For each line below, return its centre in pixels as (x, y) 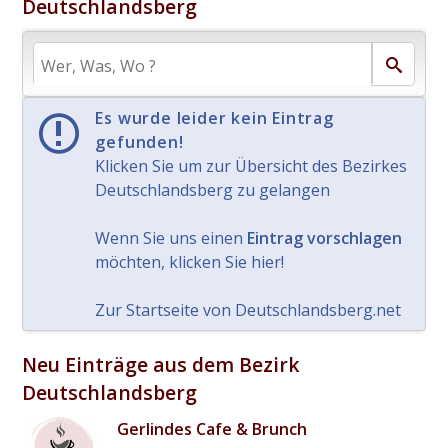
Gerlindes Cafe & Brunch (212, 428)
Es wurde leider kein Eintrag (214, 117)
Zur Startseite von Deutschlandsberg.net (248, 309)
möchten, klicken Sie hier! (190, 261)
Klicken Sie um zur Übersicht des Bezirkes (251, 165)
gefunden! (139, 141)
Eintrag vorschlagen (325, 237)
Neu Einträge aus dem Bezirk (161, 364)
